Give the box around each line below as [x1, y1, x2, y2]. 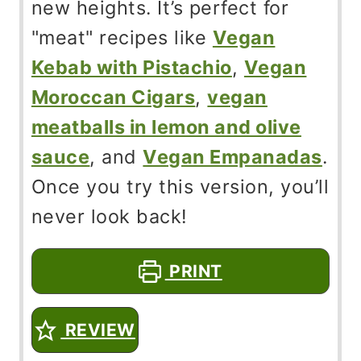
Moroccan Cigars [31, 85, 196, 110]
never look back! [31, 205, 188, 229]
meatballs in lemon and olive [31, 115, 301, 139]
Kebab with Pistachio [31, 56, 232, 80]
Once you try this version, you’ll [31, 175, 330, 199]
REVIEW [60, 320, 135, 341]
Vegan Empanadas [143, 145, 322, 169]
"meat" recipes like [31, 26, 213, 50]
